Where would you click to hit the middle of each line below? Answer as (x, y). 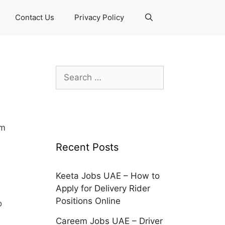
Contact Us (34, 17)
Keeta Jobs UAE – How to (108, 176)
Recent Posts (87, 147)
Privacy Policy (99, 17)
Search (69, 71)
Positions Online (88, 201)
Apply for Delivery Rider (103, 188)
